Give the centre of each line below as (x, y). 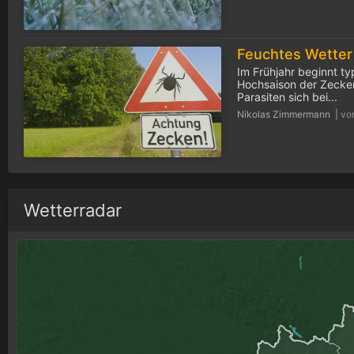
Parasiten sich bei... (287, 96)
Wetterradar (73, 210)
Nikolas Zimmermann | (289, 114)
